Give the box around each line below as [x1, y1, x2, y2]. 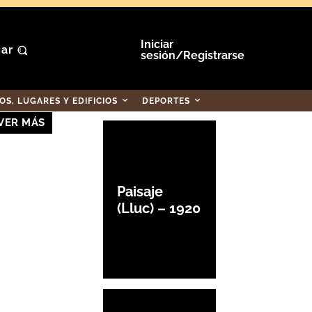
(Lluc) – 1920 [117, 199, 201, 217]
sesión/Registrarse [140, 49, 244, 62]
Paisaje [117, 182, 163, 200]
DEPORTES [142, 96, 190, 106]
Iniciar [140, 38, 173, 51]
